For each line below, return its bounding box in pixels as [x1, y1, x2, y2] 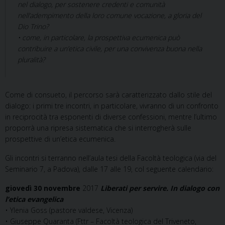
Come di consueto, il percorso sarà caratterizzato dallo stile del [5, 90, 212, 99]
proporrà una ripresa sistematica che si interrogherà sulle [5, 123, 191, 133]
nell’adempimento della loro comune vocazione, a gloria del [18, 11, 201, 20]
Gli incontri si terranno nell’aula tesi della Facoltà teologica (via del [5, 153, 216, 163]
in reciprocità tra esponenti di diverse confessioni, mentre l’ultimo [5, 112, 217, 122]
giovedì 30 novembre [5, 183, 80, 193]
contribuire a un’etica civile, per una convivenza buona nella [18, 44, 202, 53]
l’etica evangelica [5, 194, 63, 204]
